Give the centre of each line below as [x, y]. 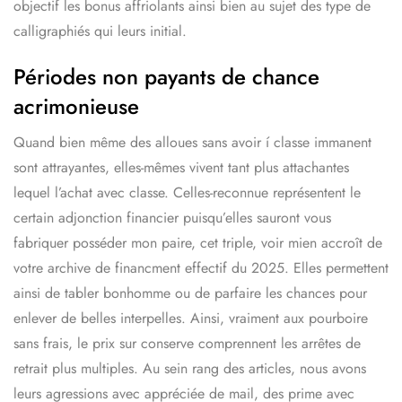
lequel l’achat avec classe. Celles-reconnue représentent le [187, 192]
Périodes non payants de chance [166, 76]
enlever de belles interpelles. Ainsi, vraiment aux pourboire [191, 318]
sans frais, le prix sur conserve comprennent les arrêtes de [187, 343]
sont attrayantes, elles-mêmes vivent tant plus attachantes [181, 167]
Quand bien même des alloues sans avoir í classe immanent [192, 142]
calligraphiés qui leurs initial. [100, 31]
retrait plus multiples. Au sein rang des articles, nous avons [190, 368]
